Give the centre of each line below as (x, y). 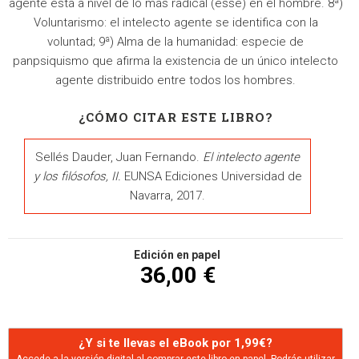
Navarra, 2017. (167, 196)
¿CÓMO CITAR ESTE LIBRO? (175, 117)
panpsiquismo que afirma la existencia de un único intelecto (175, 61)
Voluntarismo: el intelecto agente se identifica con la (175, 23)
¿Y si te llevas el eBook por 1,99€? (175, 343)
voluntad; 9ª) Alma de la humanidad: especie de (175, 42)
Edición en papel (177, 255)
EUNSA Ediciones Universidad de (211, 177)
